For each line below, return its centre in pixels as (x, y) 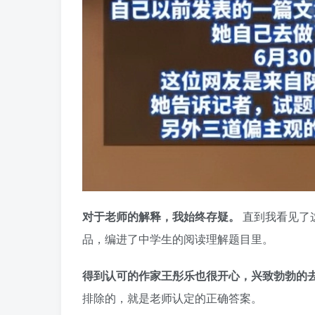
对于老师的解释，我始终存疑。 (162, 217)
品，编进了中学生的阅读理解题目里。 (178, 239)
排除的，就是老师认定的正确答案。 (172, 298)
